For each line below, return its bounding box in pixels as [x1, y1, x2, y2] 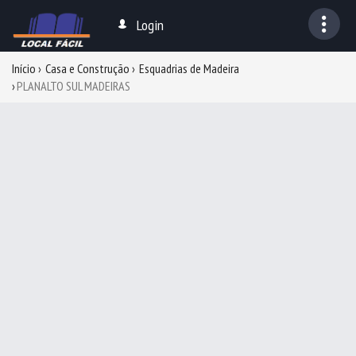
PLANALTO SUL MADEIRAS [17, 78, 130, 94]
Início [12, 60, 36, 76]
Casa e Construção [45, 60, 130, 76]
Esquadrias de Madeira [139, 60, 239, 76]
